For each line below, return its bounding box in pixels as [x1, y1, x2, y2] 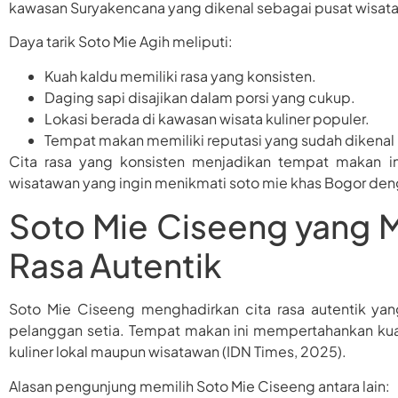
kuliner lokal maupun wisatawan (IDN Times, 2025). [9, 342, 346, 362]
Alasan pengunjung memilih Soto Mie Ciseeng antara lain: [9, 376, 390, 395]
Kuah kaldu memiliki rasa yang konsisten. [44, 66, 316, 85]
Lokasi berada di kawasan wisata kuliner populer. [44, 108, 370, 128]
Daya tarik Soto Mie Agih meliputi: [9, 32, 233, 52]
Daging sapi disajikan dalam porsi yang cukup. [44, 87, 355, 107]
